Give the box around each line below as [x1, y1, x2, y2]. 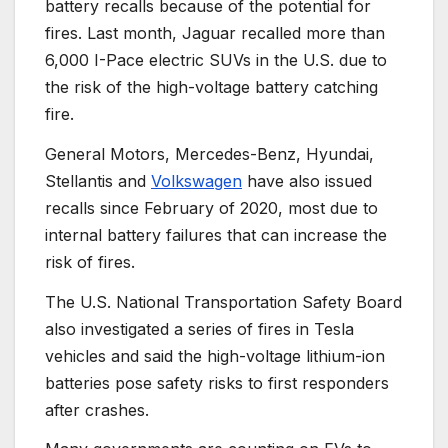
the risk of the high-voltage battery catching [45, 77, 378, 98]
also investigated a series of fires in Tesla [45, 318, 354, 339]
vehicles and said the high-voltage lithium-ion [45, 345, 385, 366]
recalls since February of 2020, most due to [45, 197, 378, 218]
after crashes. [45, 399, 149, 420]
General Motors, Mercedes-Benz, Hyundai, [45, 143, 374, 164]
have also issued [242, 170, 372, 191]
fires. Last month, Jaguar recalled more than [45, 23, 385, 44]
